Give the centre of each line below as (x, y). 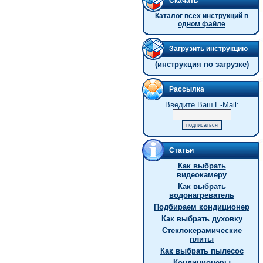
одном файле (202, 24)
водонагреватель (202, 195)
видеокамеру (202, 175)
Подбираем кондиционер (202, 207)
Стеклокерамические (202, 230)
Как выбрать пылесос (202, 251)
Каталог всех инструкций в (202, 16)
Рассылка (187, 89)
